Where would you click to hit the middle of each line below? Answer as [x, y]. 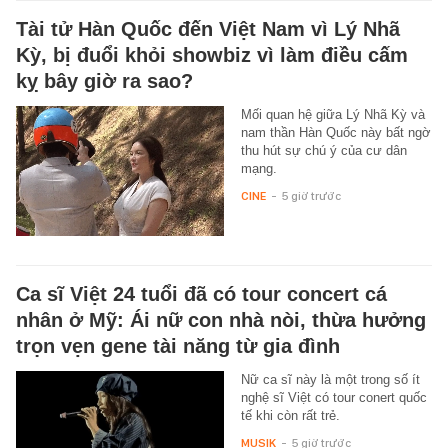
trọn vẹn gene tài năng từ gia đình [178, 345]
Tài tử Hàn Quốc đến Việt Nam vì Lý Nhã [208, 28]
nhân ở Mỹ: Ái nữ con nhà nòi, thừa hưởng [221, 319]
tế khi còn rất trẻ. [290, 415]
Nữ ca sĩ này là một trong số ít [330, 379]
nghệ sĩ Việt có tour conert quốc [333, 397]
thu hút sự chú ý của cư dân [323, 150]
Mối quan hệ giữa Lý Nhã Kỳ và [332, 114]
